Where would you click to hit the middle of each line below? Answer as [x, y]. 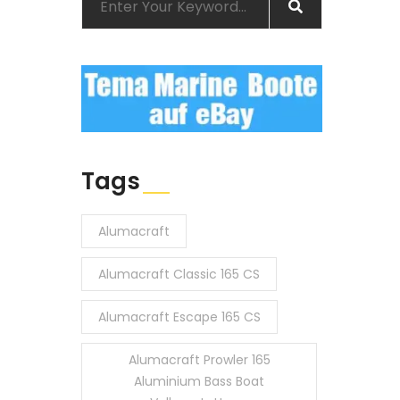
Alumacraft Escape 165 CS [179, 317]
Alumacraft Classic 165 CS [179, 274]
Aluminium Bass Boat [199, 381]
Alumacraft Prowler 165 [199, 360]
